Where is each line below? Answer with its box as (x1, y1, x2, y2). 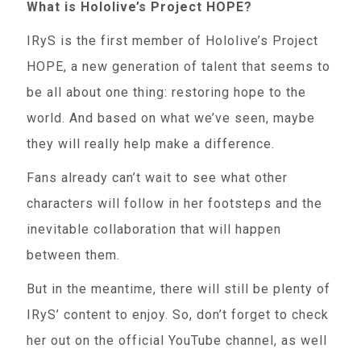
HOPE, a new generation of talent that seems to (27, 59, 331, 74)
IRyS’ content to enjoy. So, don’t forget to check (27, 307, 330, 322)
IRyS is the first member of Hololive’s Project (27, 33, 319, 48)
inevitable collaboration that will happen (27, 222, 282, 237)
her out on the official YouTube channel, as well (27, 333, 328, 348)
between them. (27, 247, 121, 263)
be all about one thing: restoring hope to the (27, 85, 307, 100)
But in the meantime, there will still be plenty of (27, 281, 331, 297)
